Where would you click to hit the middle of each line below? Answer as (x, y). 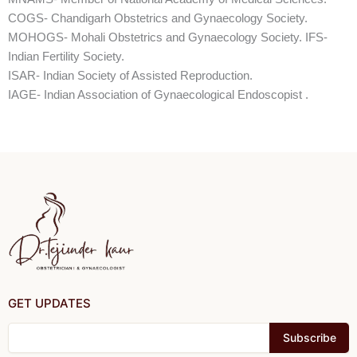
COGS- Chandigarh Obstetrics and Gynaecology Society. (158, 18)
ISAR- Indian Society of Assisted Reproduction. (130, 75)
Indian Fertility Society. (66, 56)
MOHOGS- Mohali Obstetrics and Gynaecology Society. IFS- (168, 37)
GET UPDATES (49, 303)
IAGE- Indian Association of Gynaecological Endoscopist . (158, 94)
